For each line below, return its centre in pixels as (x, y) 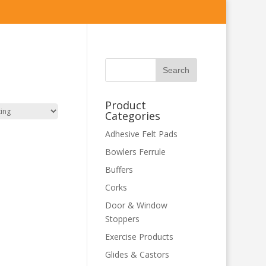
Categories (132, 116)
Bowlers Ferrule (135, 152)
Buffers (119, 170)
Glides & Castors (137, 254)
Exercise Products (139, 237)
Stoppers (122, 219)
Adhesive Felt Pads (141, 134)
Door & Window (136, 205)
